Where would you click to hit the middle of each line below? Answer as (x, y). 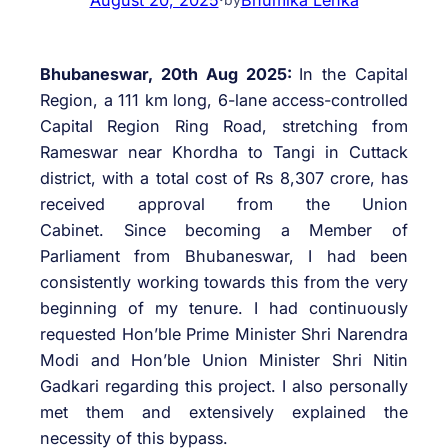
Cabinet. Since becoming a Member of (224, 230)
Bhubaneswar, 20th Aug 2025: (170, 74)
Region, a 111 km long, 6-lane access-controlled (224, 100)
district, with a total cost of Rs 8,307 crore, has (224, 178)
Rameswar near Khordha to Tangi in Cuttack (224, 152)
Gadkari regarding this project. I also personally (224, 386)
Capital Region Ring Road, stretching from (224, 126)
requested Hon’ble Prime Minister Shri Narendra (224, 334)
